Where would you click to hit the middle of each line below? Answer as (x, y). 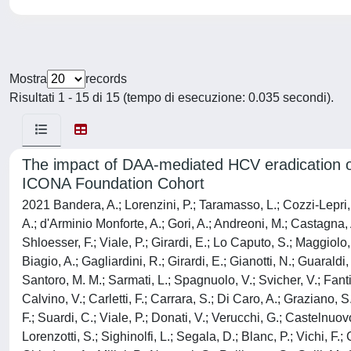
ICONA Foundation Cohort (113, 183)
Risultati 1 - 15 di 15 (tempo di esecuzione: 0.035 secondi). (172, 98)
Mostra (28, 79)
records (106, 79)
